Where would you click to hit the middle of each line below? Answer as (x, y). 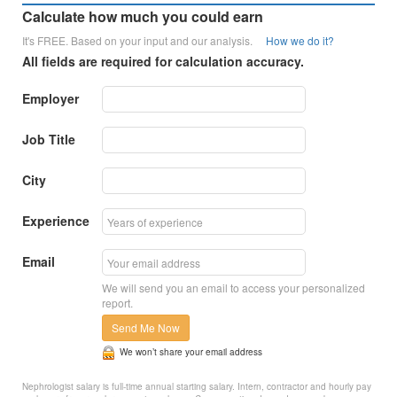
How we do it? (300, 41)
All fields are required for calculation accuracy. (163, 62)
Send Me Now (146, 328)
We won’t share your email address (191, 352)
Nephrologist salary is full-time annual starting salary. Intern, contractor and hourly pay (197, 387)
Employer (51, 99)
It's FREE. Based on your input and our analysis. (144, 41)
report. (118, 303)
